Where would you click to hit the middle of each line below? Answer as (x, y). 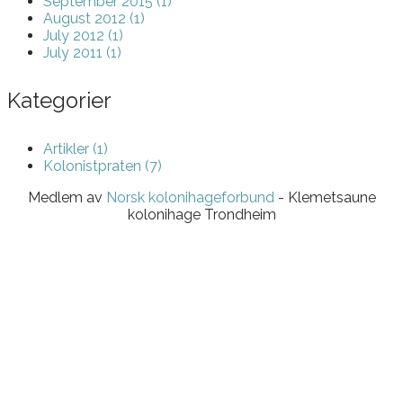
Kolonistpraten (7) (103, 166)
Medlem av (67, 197)
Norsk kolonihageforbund (190, 197)
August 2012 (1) (94, 19)
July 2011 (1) (82, 53)
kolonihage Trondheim (201, 214)
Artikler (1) (76, 148)
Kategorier (59, 100)
